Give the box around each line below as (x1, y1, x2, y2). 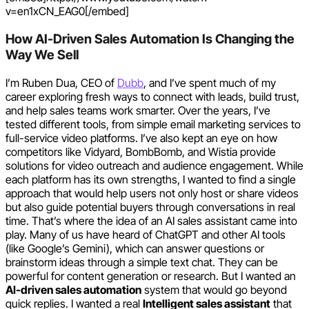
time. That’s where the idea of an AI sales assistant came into (6, 213, 297, 228)
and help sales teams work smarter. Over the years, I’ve (6, 103, 270, 117)
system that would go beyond (141, 282, 287, 297)
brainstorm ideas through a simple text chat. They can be (6, 255, 278, 269)
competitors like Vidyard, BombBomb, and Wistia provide (6, 144, 276, 159)
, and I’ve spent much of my (143, 75, 276, 90)
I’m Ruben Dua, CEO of (6, 75, 117, 90)
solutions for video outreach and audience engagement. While (6, 158, 303, 172)
